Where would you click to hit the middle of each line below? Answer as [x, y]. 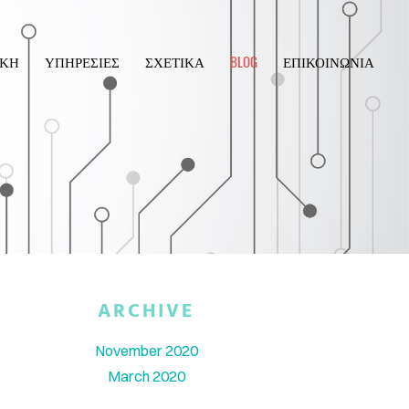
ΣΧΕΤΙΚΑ [175, 61]
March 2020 [146, 376]
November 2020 [146, 351]
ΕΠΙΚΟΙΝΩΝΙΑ [329, 61]
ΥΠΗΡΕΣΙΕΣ [82, 61]
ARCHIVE [147, 312]
